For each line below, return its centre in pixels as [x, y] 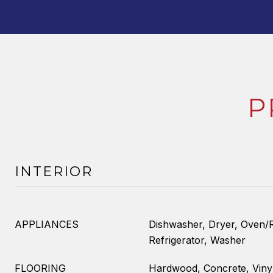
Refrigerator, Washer [197, 240]
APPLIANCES [47, 224]
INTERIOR [54, 172]
